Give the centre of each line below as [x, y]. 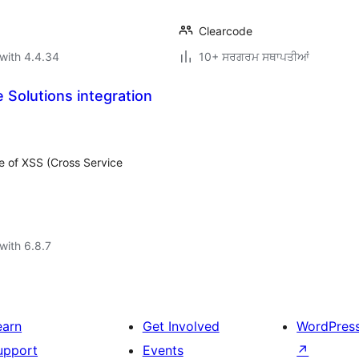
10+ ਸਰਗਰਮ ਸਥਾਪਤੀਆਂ [254, 56]
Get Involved [181, 326]
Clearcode [226, 31]
